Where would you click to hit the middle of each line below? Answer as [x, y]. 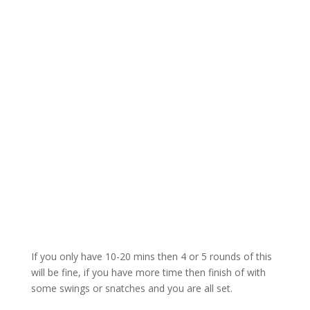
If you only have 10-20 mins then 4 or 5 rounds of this [151, 256]
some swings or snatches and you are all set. [131, 288]
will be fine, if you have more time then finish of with [148, 272]
